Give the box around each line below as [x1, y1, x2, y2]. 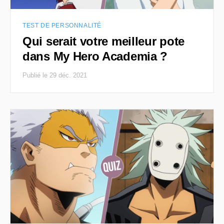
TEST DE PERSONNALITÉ [22, 21, 101, 29]
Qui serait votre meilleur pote [22, 34, 185, 48]
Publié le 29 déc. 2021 [22, 71, 87, 79]
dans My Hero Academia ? [22, 49, 168, 63]
